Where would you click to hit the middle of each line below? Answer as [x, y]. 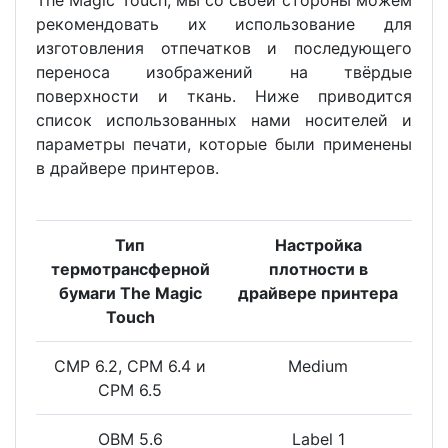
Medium [318, 365]
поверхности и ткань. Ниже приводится [224, 95]
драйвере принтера [318, 292]
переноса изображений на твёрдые [224, 71]
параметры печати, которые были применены [224, 143]
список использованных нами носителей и [224, 119]
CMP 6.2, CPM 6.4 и [130, 365]
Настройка [318, 244]
